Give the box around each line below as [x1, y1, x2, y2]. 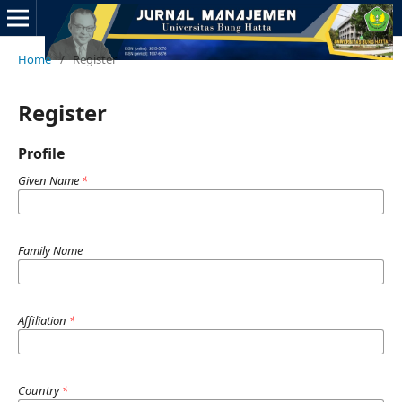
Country [18, 382, 62, 398]
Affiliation [18, 312, 69, 328]
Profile [18, 144, 65, 163]
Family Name [18, 242, 83, 258]
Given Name [18, 172, 82, 188]
